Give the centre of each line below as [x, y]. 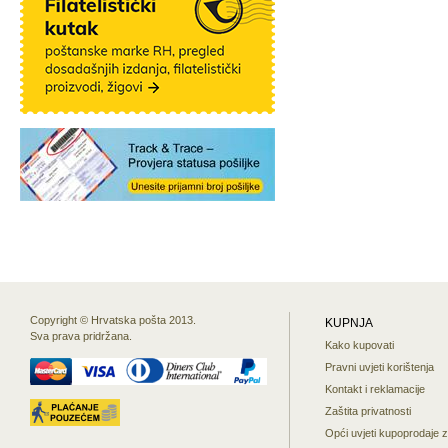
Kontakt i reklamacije [375, 389]
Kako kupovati [359, 345]
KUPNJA [349, 323]
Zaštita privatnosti [368, 411]
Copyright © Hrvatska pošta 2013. [113, 320]
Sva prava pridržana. [81, 336]
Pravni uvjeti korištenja [379, 367]
